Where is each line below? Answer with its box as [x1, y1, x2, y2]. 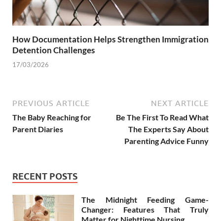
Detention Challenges [12, 45, 95, 56]
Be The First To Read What [116, 112, 209, 122]
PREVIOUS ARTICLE [12, 98, 90, 108]
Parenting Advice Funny [124, 136, 209, 146]
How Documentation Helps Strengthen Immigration [12, 34, 209, 45]
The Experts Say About [128, 124, 209, 134]
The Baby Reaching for [12, 112, 91, 122]
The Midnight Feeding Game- [81, 194, 209, 204]
